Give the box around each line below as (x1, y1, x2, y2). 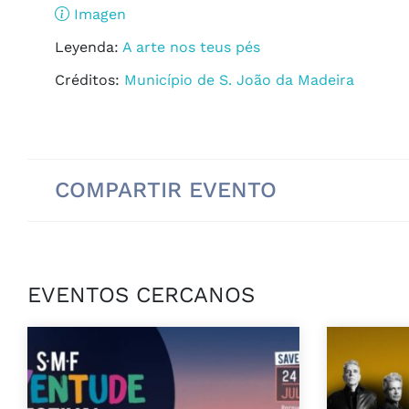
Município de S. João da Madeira (120, 71, 354, 89)
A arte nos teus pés (119, 38, 260, 57)
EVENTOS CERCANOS (27, 282, 255, 309)
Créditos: (55, 71, 120, 89)
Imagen (69, 5, 126, 24)
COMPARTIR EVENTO (55, 177, 277, 204)
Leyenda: (55, 38, 119, 57)
